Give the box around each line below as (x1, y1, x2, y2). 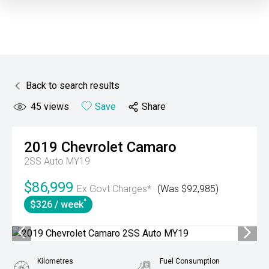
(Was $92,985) (157, 183, 219, 195)
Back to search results (26, 80, 119, 91)
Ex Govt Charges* (77, 183, 151, 195)
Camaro (127, 139, 177, 156)
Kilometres (37, 257, 73, 265)
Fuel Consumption (160, 257, 220, 265)
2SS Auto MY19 (24, 156, 90, 167)
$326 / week (30, 199, 83, 210)
